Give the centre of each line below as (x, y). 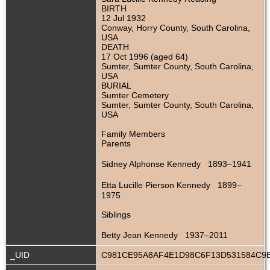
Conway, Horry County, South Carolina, (176, 28)
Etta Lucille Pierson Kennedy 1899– (171, 185)
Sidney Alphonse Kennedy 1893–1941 (176, 164)
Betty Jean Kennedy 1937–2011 (166, 235)
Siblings (116, 215)
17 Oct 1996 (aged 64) (145, 57)
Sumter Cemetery (135, 96)
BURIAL (116, 86)
